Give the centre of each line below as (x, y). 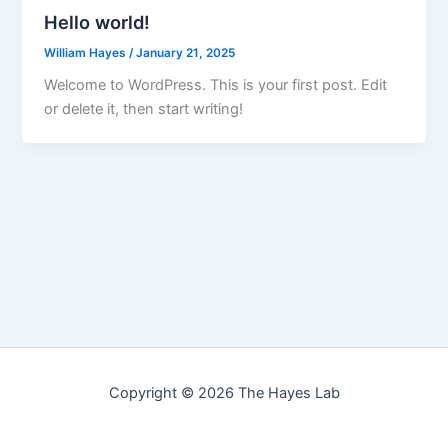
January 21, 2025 (186, 52)
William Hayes (87, 52)
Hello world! (97, 21)
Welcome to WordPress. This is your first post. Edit (216, 85)
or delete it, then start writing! (144, 109)
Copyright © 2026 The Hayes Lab (224, 393)
